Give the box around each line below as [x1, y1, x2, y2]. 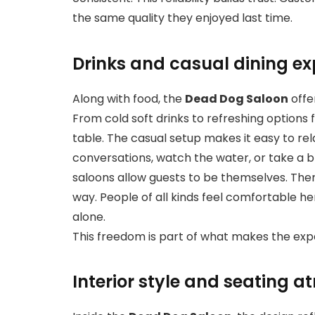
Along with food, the [72, 90, 185, 107]
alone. [72, 208, 105, 225]
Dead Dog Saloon [185, 90, 288, 107]
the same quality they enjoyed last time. [72, 10, 292, 27]
